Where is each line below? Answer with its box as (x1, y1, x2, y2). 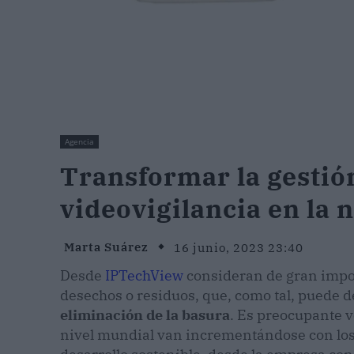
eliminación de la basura (60, 306, 230, 325)
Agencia (65, 136, 94, 148)
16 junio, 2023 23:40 (174, 239, 303, 255)
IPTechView (105, 266, 183, 285)
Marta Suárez (64, 239, 149, 255)
